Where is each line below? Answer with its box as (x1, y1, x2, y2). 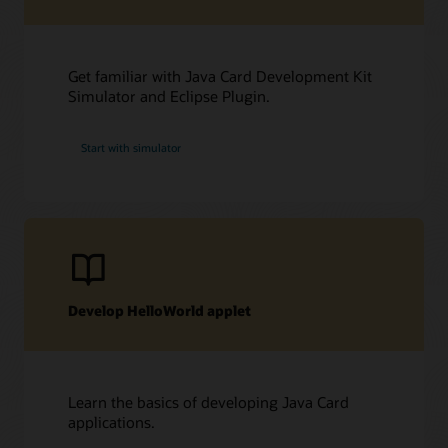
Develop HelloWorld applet (68, 301, 252, 321)
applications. (68, 411, 156, 432)
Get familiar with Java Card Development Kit (68, 66, 373, 87)
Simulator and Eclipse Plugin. (68, 86, 271, 107)
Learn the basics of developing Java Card (68, 391, 350, 412)
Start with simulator (81, 139, 182, 155)
